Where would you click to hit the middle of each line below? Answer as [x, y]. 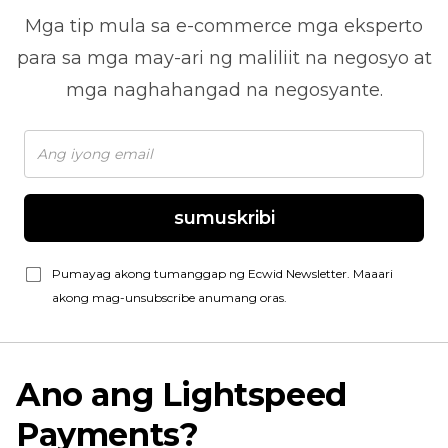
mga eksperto [357, 26]
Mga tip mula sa [100, 26]
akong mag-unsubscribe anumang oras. [169, 297]
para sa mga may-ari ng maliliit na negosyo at [224, 58]
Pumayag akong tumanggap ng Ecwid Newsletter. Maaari [222, 273]
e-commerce [234, 26]
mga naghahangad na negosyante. [224, 90]
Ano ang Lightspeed [181, 394]
